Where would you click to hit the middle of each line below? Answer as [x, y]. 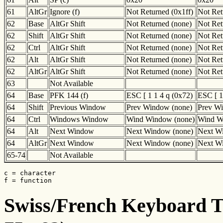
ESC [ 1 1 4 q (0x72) [160, 96]
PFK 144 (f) [69, 96]
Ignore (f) [65, 12]
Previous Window [78, 108]
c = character [30, 173]
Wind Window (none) [161, 119]
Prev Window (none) [159, 108]
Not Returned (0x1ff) [160, 12]
